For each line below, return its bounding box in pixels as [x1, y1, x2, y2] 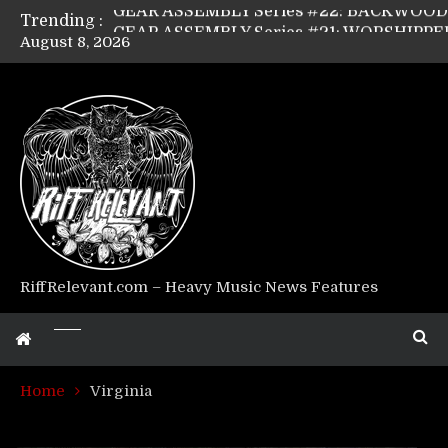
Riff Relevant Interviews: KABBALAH [113, 188, 403, 206]
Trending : [20, 12, 103, 30]
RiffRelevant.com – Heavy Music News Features [20, 278, 378, 296]
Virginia [90, 382, 152, 400]
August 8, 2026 [20, 33, 130, 51]
